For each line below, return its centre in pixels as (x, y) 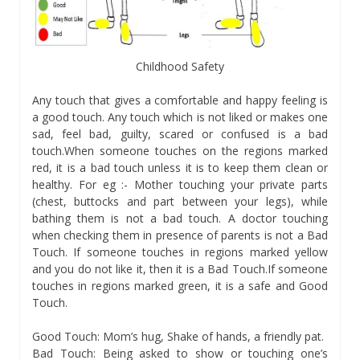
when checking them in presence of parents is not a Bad (180, 235)
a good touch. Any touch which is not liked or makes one (180, 117)
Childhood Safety (180, 67)
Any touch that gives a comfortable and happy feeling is (180, 100)
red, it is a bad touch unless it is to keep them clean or (180, 168)
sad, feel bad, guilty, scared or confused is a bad (180, 134)
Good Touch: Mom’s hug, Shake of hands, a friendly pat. (178, 337)
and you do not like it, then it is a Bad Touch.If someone (180, 269)
